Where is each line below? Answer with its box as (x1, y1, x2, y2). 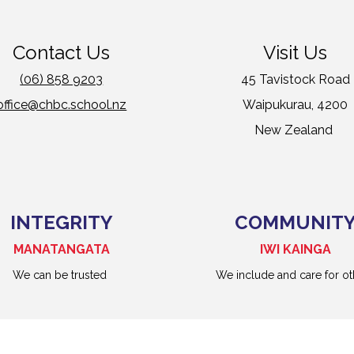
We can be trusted (13, 269, 111, 282)
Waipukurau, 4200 (243, 97, 348, 113)
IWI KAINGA (259, 242, 331, 258)
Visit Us (263, 41, 328, 65)
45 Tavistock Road (240, 72, 350, 88)
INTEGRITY (9, 211, 113, 235)
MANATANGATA (13, 242, 110, 258)
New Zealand (254, 122, 337, 138)
